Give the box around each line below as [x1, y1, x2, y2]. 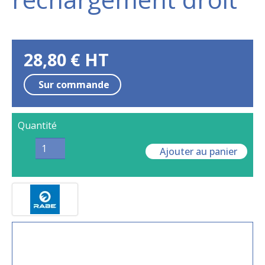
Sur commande [38, 77, 109, 91]
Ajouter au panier [160, 144, 237, 158]
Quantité [18, 118, 57, 132]
